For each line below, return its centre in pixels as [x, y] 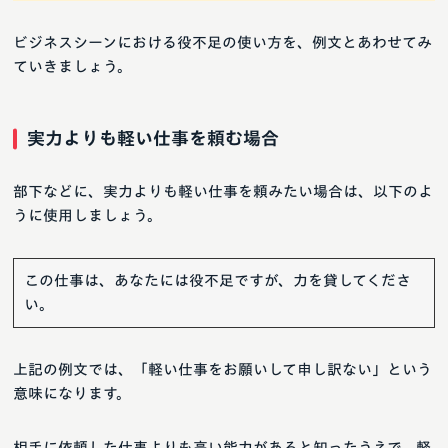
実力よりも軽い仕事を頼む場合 [153, 138]
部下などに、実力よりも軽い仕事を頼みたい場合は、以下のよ [223, 192]
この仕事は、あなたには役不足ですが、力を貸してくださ [217, 281]
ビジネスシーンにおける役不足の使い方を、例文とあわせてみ [222, 43]
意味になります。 [72, 394]
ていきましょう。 [72, 67]
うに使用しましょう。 [87, 216]
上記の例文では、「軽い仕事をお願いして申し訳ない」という [222, 370]
